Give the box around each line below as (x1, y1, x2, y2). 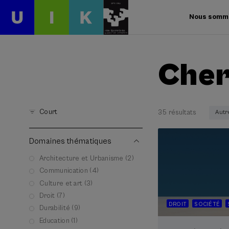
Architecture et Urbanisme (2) (39, 154, 134, 163)
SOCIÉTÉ (194, 200, 220, 208)
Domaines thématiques (29, 136, 112, 146)
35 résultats (157, 108, 196, 117)
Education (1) (39, 216, 78, 225)
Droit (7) (39, 192, 65, 200)
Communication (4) (39, 167, 99, 175)
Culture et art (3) (39, 179, 93, 188)
